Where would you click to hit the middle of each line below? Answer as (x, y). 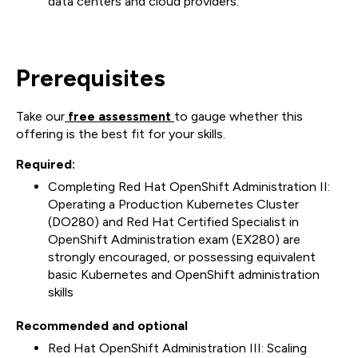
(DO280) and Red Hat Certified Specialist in (173, 222)
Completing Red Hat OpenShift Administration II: (189, 187)
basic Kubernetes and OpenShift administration (184, 275)
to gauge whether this (239, 117)
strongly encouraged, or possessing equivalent (182, 257)
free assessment (119, 117)
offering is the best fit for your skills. (121, 134)
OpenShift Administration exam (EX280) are (174, 240)
